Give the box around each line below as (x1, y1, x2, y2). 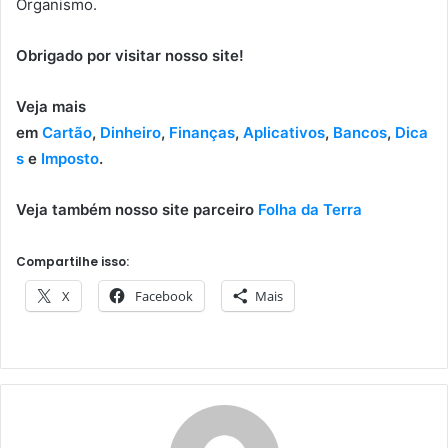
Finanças (169, 123, 235, 143)
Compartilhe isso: (16, 253, 129, 271)
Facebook (135, 287, 193, 306)
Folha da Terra (258, 200, 362, 220)
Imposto (41, 149, 99, 169)
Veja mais (16, 97, 86, 117)
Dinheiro (100, 123, 161, 143)
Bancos (333, 123, 387, 143)
